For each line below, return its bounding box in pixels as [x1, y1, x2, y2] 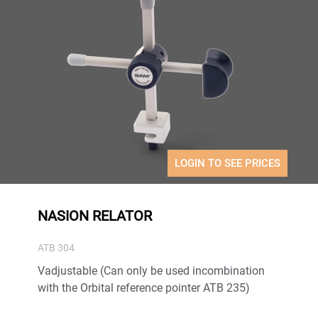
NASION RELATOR [38, 207, 153, 224]
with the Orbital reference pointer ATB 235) [38, 280, 251, 295]
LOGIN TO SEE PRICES [174, 156, 280, 170]
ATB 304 [38, 241, 75, 253]
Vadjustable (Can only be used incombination [38, 263, 265, 278]
